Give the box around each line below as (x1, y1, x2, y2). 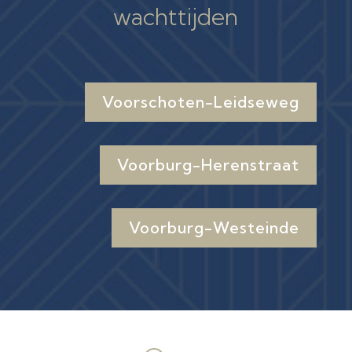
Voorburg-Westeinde (129, 217, 300, 237)
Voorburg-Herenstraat (117, 154, 300, 174)
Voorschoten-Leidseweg (102, 91, 300, 112)
